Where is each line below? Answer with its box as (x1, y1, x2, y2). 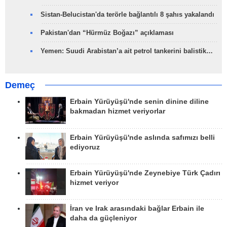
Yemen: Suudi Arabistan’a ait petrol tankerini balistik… (41, 47, 213, 55)
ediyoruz (70, 143, 100, 151)
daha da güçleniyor (70, 214, 137, 222)
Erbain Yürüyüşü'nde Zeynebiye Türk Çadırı (70, 169, 220, 177)
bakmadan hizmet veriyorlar (70, 107, 165, 116)
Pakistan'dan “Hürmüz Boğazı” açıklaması (41, 29, 174, 37)
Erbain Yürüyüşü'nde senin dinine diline (70, 98, 209, 106)
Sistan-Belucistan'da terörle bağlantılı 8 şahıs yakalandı (41, 11, 214, 19)
